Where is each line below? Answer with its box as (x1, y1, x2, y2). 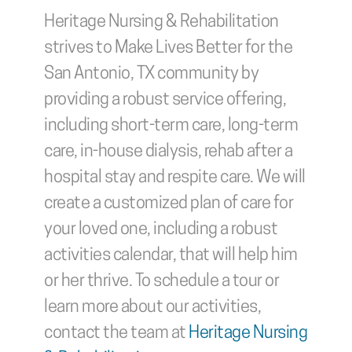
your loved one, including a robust (44, 221, 277, 239)
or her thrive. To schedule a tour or (44, 273, 279, 291)
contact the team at (44, 324, 189, 343)
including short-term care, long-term (44, 117, 298, 135)
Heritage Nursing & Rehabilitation (44, 13, 279, 31)
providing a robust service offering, (44, 91, 286, 109)
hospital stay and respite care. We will (44, 169, 306, 187)
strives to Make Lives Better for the (44, 39, 292, 57)
